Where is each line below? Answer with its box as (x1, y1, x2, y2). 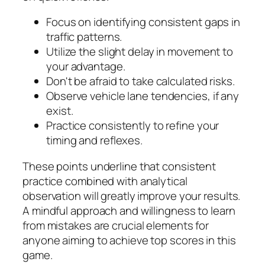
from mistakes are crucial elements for (22, 217, 209, 233)
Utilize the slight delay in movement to (46, 44, 234, 60)
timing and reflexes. (46, 132, 143, 148)
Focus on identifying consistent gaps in (46, 14, 241, 30)
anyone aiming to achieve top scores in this (22, 232, 236, 248)
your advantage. (46, 59, 125, 75)
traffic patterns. (46, 29, 122, 45)
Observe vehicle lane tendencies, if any (46, 88, 240, 104)
